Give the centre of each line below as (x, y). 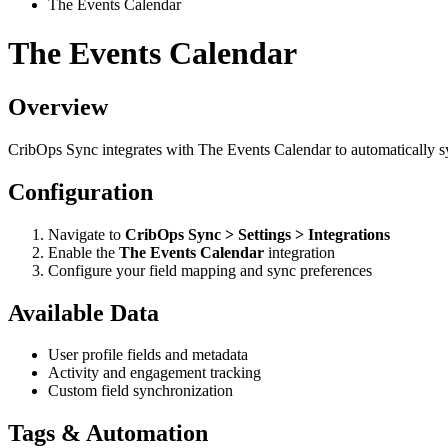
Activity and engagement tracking (154, 373)
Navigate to (86, 234)
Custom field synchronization (140, 391)
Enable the (83, 252)
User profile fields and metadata (148, 355)
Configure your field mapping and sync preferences (210, 270)
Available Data (83, 312)
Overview (58, 106)
